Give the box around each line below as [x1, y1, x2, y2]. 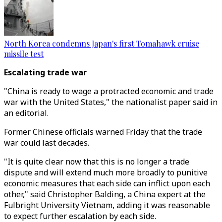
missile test [4, 49, 44, 59]
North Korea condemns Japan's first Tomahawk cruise [4, 38, 199, 49]
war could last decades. [4, 137, 89, 148]
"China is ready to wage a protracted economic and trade [4, 86, 214, 97]
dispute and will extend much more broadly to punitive [4, 167, 208, 178]
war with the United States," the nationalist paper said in [4, 97, 218, 108]
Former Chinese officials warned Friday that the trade [4, 126, 202, 137]
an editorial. [4, 108, 49, 118]
